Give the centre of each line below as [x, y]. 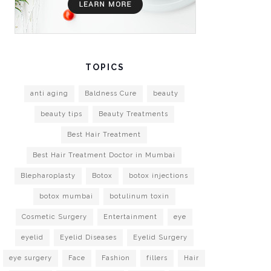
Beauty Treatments [133, 114]
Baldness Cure [110, 94]
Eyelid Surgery [160, 238]
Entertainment [130, 217]
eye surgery [31, 258]
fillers [157, 258]
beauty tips [61, 114]
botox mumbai [66, 197]
